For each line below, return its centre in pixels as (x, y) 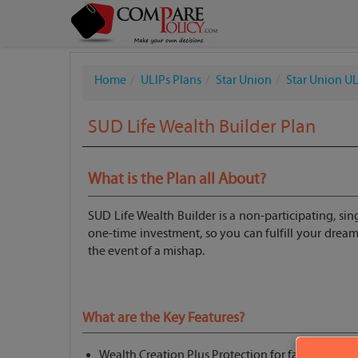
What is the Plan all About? (177, 179)
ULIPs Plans (171, 80)
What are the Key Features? (163, 317)
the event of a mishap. (147, 251)
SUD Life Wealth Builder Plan (202, 127)
